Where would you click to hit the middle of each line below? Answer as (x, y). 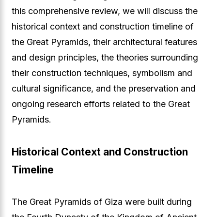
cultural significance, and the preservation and (104, 88)
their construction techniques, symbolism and (102, 73)
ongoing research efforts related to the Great (101, 104)
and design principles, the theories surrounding (105, 57)
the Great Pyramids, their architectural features (104, 42)
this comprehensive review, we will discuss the (105, 11)
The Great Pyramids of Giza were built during (102, 202)
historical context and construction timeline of (103, 26)
